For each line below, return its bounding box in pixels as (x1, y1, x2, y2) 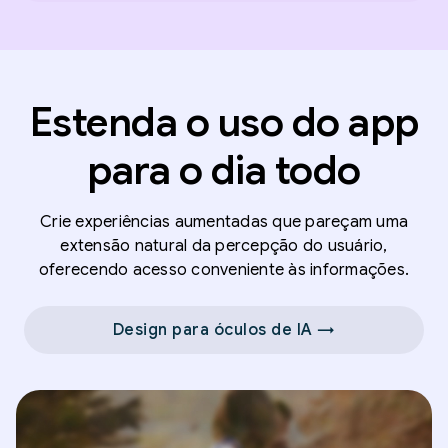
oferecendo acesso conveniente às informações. (38, 259, 410, 280)
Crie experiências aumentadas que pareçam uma (40, 211, 408, 232)
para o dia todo (87, 144, 361, 195)
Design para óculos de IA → (112, 319, 336, 340)
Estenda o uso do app (29, 96, 419, 147)
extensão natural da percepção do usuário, (60, 235, 388, 256)
